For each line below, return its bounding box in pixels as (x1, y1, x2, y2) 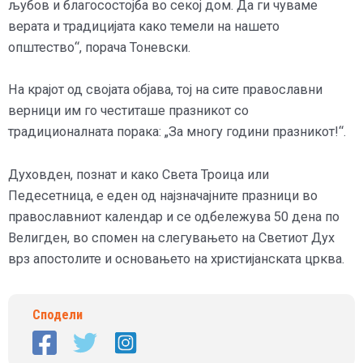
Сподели (32, 306, 83, 322)
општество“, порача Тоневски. (8, 40, 190, 56)
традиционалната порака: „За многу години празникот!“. (8, 124, 346, 140)
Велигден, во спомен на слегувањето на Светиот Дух (8, 229, 335, 246)
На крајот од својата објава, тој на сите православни (8, 82, 322, 98)
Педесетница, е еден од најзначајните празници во (8, 187, 318, 203)
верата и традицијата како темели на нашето (8, 19, 280, 35)
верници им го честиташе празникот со (8, 103, 249, 119)
